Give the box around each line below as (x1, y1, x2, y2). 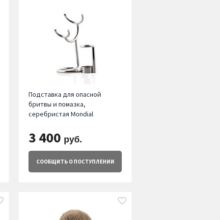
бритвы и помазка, (28, 100, 85, 109)
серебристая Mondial (28, 110, 93, 119)
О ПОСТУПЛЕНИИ (67, 158, 114, 165)
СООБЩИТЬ (36, 158, 68, 165)
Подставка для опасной (28, 90, 101, 99)
